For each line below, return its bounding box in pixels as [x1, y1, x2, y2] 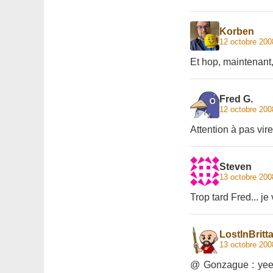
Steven [219, 161, 252, 172]
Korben [219, 26, 254, 37]
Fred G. [219, 93, 253, 104]
